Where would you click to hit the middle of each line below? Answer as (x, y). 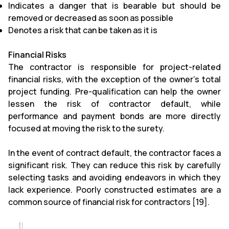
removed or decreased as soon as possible (91, 18)
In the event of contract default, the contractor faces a (114, 153)
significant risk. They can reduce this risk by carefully (114, 165)
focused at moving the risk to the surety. (86, 128)
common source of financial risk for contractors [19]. (109, 202)
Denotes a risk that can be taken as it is (83, 30)
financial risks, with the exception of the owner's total (114, 79)
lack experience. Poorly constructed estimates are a (114, 189)
